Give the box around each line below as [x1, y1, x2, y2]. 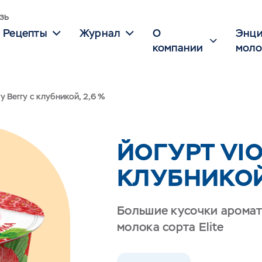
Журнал [79, 26, 120, 40]
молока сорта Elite [117, 219, 224, 235]
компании [152, 41, 204, 54]
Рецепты [3, 26, 47, 40]
